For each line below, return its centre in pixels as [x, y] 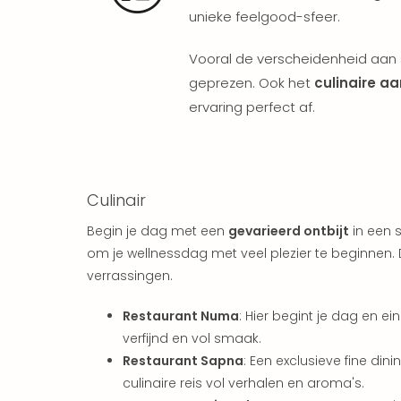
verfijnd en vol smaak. [192, 338]
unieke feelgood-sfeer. [264, 16]
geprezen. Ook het [252, 82]
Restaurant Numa [181, 316]
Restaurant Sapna [183, 360]
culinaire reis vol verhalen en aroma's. [243, 383]
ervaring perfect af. [252, 107]
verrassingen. [130, 275]
